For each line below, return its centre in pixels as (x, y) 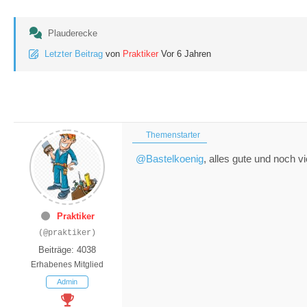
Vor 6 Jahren (186, 53)
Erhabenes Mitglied (67, 264)
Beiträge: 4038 (67, 249)
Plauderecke (73, 33)
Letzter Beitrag (74, 53)
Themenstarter (172, 135)
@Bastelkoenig (170, 158)
